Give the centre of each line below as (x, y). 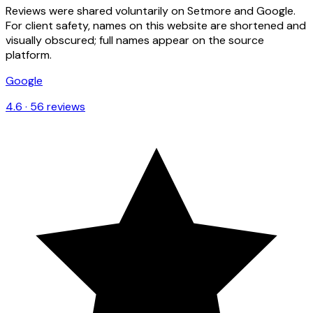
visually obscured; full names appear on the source (135, 40)
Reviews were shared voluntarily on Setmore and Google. (151, 10)
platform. (29, 54)
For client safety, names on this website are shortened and (156, 25)
